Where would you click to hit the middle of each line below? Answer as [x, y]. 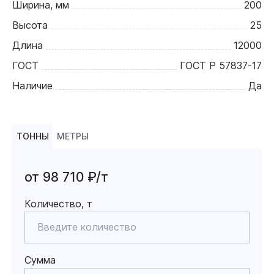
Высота [30, 25]
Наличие [32, 85]
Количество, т [58, 203]
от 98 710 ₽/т [66, 177]
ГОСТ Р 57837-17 [221, 65]
